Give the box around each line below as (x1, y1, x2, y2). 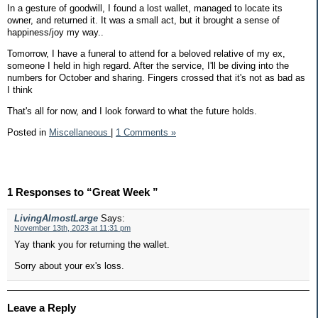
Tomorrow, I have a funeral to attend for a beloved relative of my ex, (7, 48, 285, 59)
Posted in (7, 126, 49, 138)
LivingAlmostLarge (14, 213, 98, 224)
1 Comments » (116, 126, 176, 138)
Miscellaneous (49, 126, 111, 138)
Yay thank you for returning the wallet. (14, 239, 170, 251)
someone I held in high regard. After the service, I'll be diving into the (7, 60, 289, 71)
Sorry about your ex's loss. (14, 261, 124, 272)
